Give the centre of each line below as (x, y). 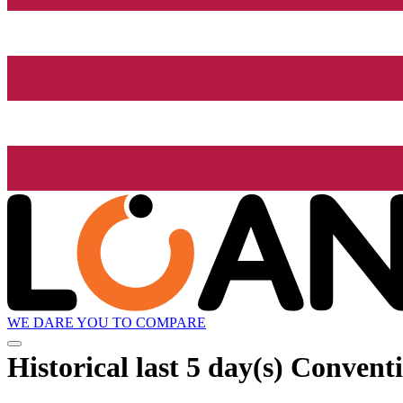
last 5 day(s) (210, 367)
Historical (72, 367)
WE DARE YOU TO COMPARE (107, 323)
